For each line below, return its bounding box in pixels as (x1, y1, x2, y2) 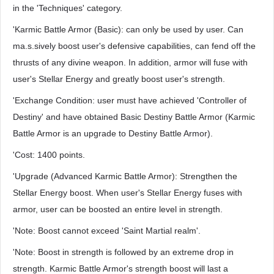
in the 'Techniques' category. (13, 3, 122, 13)
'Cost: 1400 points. (13, 150, 85, 160)
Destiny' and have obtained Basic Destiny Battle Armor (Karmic (13, 112, 255, 122)
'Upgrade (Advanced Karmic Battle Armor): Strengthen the (13, 171, 237, 181)
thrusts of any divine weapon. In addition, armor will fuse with (13, 57, 248, 67)
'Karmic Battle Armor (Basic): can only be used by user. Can (13, 24, 243, 34)
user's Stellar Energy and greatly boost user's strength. (13, 74, 225, 84)
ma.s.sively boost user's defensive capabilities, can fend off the (13, 41, 256, 51)
